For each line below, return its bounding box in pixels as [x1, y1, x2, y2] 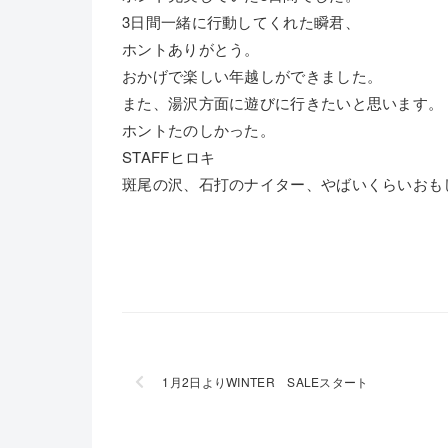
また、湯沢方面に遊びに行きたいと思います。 [122, 92, 444, 113]
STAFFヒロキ [122, 146, 216, 167]
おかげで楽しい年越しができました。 [122, 65, 383, 86]
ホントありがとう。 [122, 38, 260, 59]
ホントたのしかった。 [122, 119, 275, 140]
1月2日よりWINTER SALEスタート [162, 373, 369, 390]
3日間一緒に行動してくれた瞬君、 [122, 11, 360, 32]
